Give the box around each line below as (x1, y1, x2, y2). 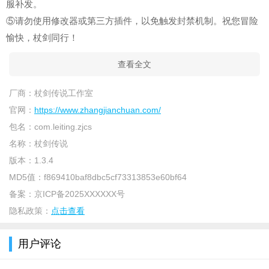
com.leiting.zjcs (34, 121, 92, 131)
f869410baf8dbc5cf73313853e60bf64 (44, 172, 187, 182)
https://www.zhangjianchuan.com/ (34, 104, 161, 115)
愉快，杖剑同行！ (6, 32, 78, 43)
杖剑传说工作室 (34, 88, 93, 98)
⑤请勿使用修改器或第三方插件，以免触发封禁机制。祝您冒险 (6, 15, 258, 26)
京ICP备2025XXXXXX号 (34, 189, 125, 199)
